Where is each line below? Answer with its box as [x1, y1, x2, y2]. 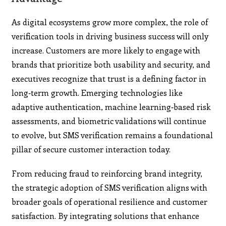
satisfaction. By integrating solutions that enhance [12, 210, 200, 221]
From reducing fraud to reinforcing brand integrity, [12, 167, 203, 179]
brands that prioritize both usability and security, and [12, 59, 211, 70]
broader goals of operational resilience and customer [12, 196, 208, 207]
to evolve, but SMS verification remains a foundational [12, 129, 213, 140]
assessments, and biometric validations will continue [12, 115, 207, 126]
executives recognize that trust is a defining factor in [12, 73, 207, 84]
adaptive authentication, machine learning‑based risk [12, 101, 211, 112]
